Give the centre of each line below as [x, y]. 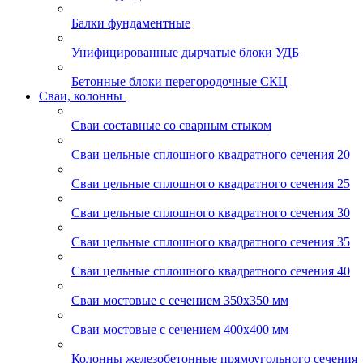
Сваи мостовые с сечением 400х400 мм [180, 329]
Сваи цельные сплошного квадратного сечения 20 [211, 154]
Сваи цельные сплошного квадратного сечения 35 [211, 242]
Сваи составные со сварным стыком [171, 125]
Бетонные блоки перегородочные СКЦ [179, 81]
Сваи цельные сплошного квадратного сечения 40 [211, 271]
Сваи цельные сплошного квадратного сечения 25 [211, 184]
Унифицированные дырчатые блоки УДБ [185, 52]
